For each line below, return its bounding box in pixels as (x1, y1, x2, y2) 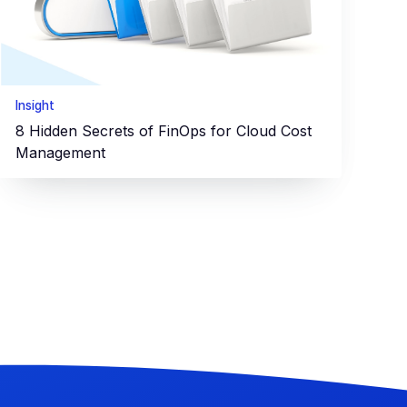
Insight (15, 98, 55, 114)
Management (15, 144, 106, 163)
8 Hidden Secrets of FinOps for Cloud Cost (15, 122, 313, 141)
